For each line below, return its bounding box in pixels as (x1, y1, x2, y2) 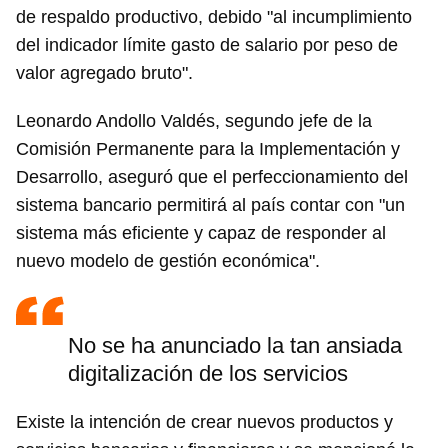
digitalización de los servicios (68, 361, 348, 386)
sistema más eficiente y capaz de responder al (16, 223, 386, 243)
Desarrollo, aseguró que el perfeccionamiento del (16, 167, 408, 187)
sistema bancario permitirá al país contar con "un (16, 195, 405, 215)
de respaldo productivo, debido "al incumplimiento (16, 7, 412, 27)
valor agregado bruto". (16, 63, 193, 83)
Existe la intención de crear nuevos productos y (16, 412, 393, 432)
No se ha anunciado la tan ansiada (68, 333, 402, 358)
